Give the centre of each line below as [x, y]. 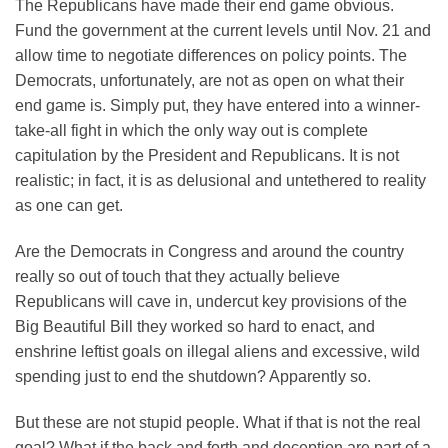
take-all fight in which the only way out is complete [191, 131]
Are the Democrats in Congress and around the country [209, 252]
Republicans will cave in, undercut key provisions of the [211, 302]
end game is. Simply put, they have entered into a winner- [217, 106]
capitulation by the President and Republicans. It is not [207, 156]
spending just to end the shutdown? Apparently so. [193, 377]
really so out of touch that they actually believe [177, 277]
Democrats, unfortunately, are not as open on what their [209, 81]
